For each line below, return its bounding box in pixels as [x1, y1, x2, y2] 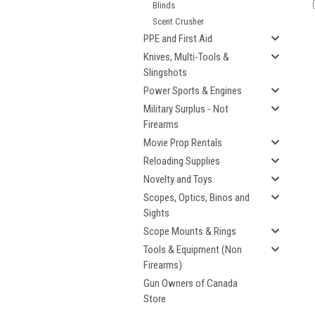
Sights [143, 207, 169, 219]
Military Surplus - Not [143, 103, 229, 115]
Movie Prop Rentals [143, 136, 222, 149]
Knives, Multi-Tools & [143, 51, 229, 63]
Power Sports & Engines [143, 84, 242, 97]
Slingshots [143, 66, 187, 79]
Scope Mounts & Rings [143, 225, 236, 238]
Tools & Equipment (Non [143, 243, 242, 256]
